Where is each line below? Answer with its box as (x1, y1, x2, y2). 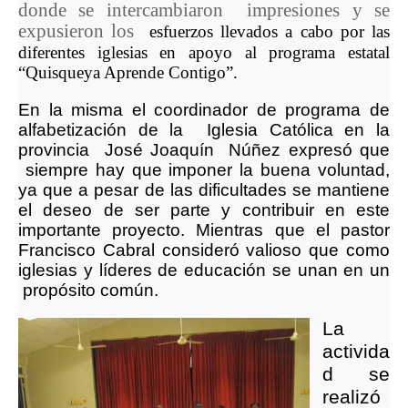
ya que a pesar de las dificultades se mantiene (18, 180, 390, 199)
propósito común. (18, 280, 163, 300)
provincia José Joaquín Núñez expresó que (18, 140, 390, 159)
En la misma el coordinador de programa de (18, 100, 390, 119)
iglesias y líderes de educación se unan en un (18, 260, 390, 280)
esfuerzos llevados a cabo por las (148, 22, 390, 41)
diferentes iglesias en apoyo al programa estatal (18, 43, 390, 62)
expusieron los (18, 20, 149, 42)
